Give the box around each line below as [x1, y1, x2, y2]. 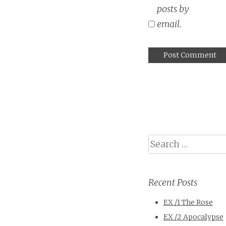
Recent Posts [148, 176, 197, 188]
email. [156, 18, 182, 30]
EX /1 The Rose [163, 198, 213, 207]
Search [147, 136, 172, 146]
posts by [156, 3, 189, 15]
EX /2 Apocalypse [163, 212, 223, 222]
